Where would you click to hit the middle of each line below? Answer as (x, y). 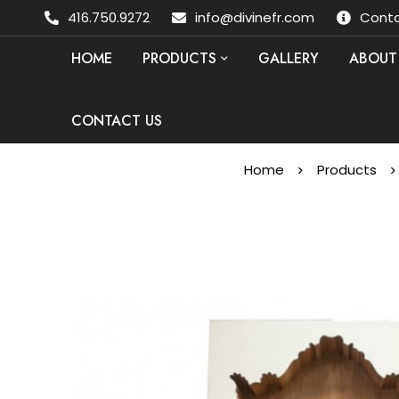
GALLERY (289, 58)
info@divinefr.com (255, 17)
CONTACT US (117, 121)
